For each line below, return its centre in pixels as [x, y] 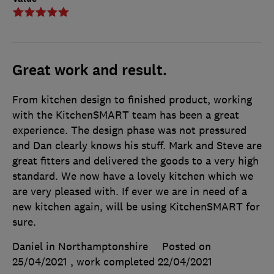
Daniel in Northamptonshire [80, 246]
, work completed [114, 261]
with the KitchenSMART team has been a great [126, 115]
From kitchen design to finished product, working [132, 99]
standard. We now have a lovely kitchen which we [133, 176]
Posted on [187, 246]
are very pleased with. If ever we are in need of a [130, 191]
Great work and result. [90, 70]
